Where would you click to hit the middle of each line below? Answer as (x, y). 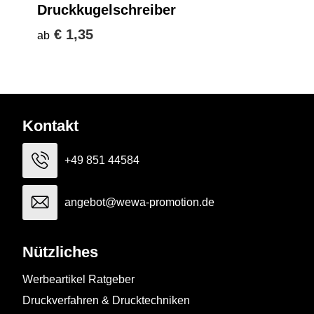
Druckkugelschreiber (107, 9)
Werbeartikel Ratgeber (78, 279)
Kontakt (50, 125)
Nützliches (60, 252)
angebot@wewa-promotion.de (139, 202)
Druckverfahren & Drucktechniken (106, 300)
